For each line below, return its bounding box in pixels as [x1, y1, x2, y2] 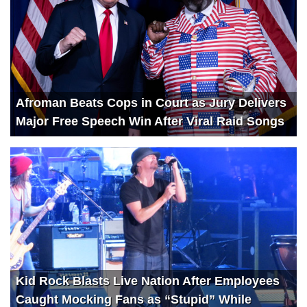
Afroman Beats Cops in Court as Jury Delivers [16, 95, 286, 110]
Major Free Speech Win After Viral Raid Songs [16, 114, 284, 128]
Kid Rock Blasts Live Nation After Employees [16, 274, 280, 288]
